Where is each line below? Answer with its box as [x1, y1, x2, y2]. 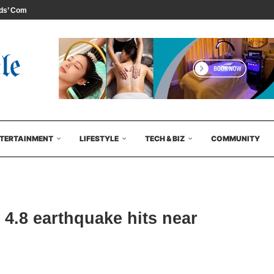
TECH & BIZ [145, 134, 185, 143]
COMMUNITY [211, 134, 260, 143]
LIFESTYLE [80, 134, 119, 143]
